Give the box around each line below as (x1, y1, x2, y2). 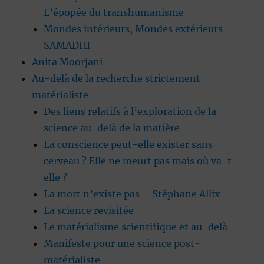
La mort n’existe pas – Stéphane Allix (44, 188, 221, 200)
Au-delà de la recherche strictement (32, 72, 201, 85)
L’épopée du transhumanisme (44, 6, 184, 19)
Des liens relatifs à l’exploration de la (44, 105, 217, 118)
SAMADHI (44, 39, 91, 52)
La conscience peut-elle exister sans (44, 138, 213, 151)
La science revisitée (44, 204, 134, 217)
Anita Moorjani (32, 56, 103, 68)
